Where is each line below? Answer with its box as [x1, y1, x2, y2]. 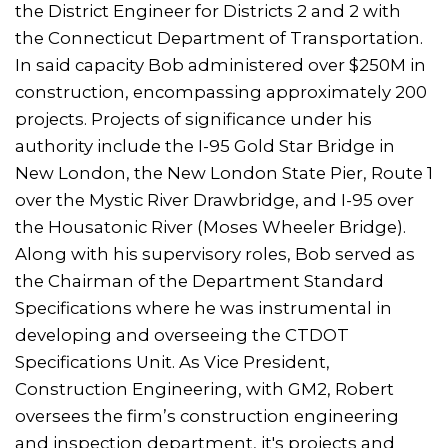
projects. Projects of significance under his [15, 108, 372, 129]
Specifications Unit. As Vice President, [15, 351, 330, 372]
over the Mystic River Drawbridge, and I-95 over [15, 189, 414, 210]
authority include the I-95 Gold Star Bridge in [15, 135, 395, 156]
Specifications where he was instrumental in [15, 297, 392, 318]
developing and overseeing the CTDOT [15, 324, 349, 345]
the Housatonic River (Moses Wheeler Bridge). [15, 216, 406, 237]
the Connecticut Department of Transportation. [15, 27, 423, 48]
